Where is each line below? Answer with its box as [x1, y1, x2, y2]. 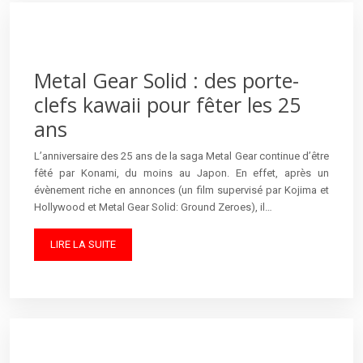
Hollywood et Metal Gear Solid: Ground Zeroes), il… [34, 200, 272, 213]
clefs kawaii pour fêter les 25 [34, 90, 301, 118]
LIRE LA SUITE [50, 237, 116, 250]
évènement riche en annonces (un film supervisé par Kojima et [34, 183, 329, 196]
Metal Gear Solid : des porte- [34, 66, 299, 94]
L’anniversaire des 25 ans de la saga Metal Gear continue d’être [34, 149, 329, 162]
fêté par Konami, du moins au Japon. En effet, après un [34, 166, 329, 179]
